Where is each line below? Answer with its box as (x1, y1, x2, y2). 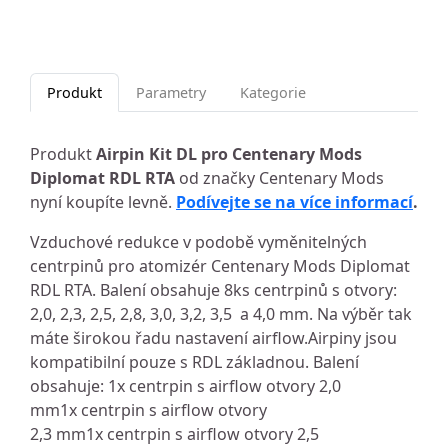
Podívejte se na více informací (176, 191, 413, 213)
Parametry (136, 83, 206, 102)
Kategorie (240, 83, 306, 102)
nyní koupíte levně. (30, 191, 176, 213)
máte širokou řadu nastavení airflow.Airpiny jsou (30, 327, 397, 349)
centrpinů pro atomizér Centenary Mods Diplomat (30, 255, 410, 277)
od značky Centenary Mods (175, 167, 384, 189)
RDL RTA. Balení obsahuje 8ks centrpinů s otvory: (30, 279, 397, 301)
